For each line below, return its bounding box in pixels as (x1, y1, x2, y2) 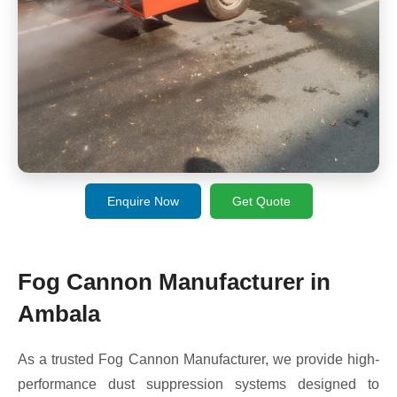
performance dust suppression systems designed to (18, 376, 379, 392)
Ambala (18, 300, 100, 327)
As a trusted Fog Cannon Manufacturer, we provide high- (18, 351, 379, 367)
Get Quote (231, 193, 291, 208)
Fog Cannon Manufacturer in (18, 268, 331, 295)
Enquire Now (106, 193, 179, 208)
